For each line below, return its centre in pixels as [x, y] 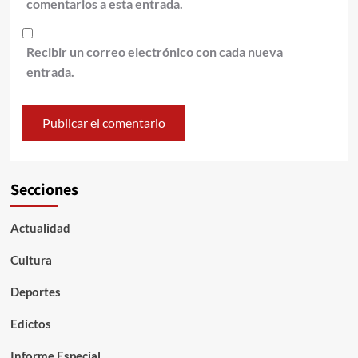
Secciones [44, 190]
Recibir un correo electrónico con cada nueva [154, 51]
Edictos [30, 323]
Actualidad [40, 227]
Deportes [35, 291]
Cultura [31, 259]
